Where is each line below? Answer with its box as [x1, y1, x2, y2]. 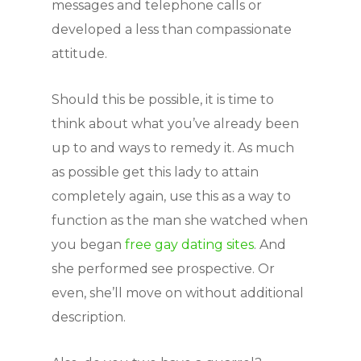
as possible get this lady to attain [52, 164, 259, 180]
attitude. [52, 46, 107, 61]
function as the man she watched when [52, 213, 308, 228]
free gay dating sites [125, 237, 254, 252]
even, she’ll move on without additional [52, 285, 304, 301]
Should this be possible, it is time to [52, 92, 274, 107]
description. [52, 309, 126, 325]
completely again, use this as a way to [52, 189, 291, 204]
